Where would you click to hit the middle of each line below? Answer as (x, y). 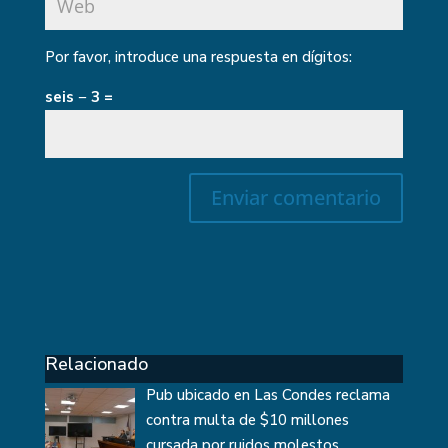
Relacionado (96, 364)
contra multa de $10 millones (248, 420)
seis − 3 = (78, 97)
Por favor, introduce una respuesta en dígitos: (198, 57)
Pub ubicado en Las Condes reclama (268, 395)
